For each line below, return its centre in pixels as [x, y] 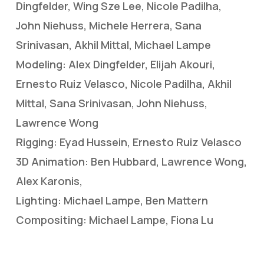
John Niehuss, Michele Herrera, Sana [108, 25]
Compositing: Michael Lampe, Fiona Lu [114, 220]
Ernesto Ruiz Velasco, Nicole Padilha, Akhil [123, 84]
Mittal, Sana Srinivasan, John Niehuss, [111, 103]
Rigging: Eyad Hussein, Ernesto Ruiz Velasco [128, 142]
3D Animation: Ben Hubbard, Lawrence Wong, [131, 161]
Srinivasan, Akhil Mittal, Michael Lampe [113, 45]
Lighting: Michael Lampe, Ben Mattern [112, 200]
